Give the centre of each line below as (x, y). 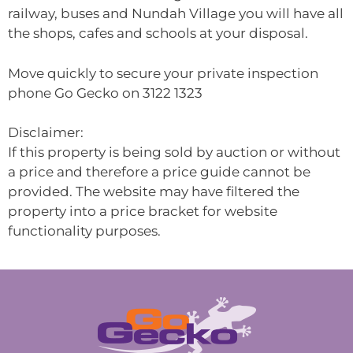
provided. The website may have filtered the (154, 192)
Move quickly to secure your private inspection (163, 73)
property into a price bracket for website (143, 212)
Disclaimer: (46, 133)
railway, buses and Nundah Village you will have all (176, 14)
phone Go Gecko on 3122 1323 (105, 93)
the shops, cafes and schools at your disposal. (158, 33)
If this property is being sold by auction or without (174, 152)
